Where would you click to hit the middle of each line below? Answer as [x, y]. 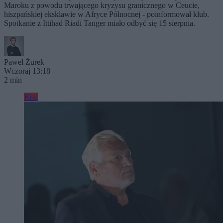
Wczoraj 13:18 [27, 71]
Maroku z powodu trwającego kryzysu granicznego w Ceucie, [102, 5]
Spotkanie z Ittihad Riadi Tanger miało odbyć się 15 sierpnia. [100, 23]
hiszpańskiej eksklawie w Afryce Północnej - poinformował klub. [107, 14]
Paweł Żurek [24, 62]
